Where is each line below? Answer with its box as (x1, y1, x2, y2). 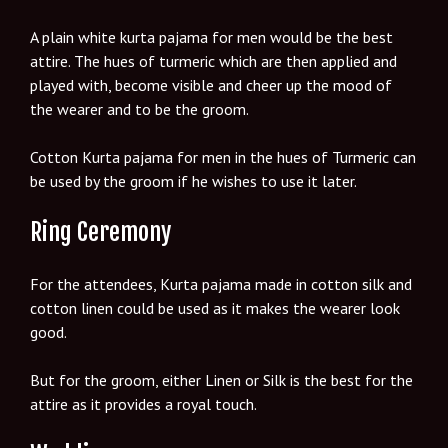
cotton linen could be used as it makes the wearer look (30, 297, 400, 318)
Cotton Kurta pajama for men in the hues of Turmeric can (30, 146, 416, 167)
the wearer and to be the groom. (30, 98, 249, 119)
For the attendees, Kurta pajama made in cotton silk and (30, 273, 412, 294)
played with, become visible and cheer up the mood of (30, 74, 392, 95)
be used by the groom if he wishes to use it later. (30, 170, 360, 191)
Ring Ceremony (30, 216, 176, 247)
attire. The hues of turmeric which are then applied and (30, 50, 397, 71)
